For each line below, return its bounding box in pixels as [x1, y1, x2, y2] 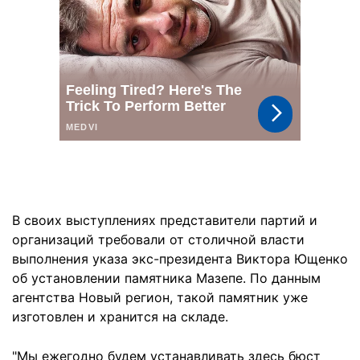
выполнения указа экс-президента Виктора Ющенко [12, 251, 348, 267]
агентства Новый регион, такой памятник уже [12, 289, 308, 305]
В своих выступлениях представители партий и [12, 212, 317, 228]
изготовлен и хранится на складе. [12, 309, 228, 325]
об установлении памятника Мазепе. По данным [12, 270, 321, 286]
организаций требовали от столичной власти [12, 231, 305, 247]
